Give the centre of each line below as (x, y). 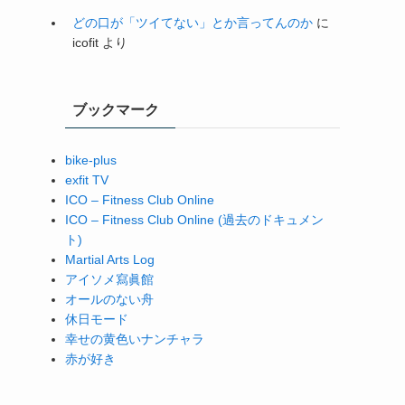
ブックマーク (116, 109)
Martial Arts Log (110, 259)
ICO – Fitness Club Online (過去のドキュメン (194, 219)
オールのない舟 (109, 299)
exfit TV (87, 179)
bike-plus (91, 160)
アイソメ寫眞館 (109, 279)
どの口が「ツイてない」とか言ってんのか (193, 22)
